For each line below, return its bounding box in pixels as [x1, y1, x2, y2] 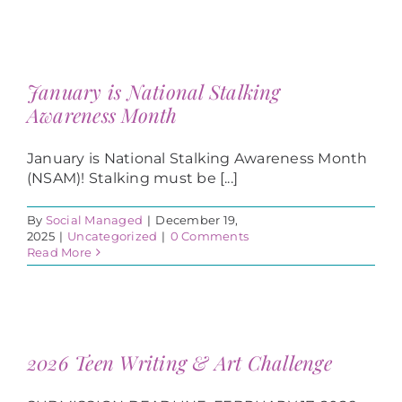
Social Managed [45, 213, 144, 228]
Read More [27, 245, 92, 260]
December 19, [155, 213, 239, 228]
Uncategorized [67, 229, 158, 244]
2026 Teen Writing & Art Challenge [27, 349, 332, 377]
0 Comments [170, 229, 249, 244]
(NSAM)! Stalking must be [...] [27, 170, 239, 188]
